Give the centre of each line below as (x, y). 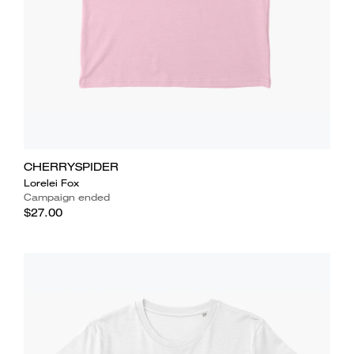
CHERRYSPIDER (71, 166)
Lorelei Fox (51, 183)
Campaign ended (66, 197)
